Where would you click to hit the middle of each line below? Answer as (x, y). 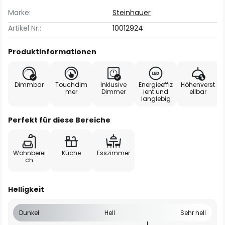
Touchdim (71, 85)
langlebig (156, 99)
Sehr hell (193, 213)
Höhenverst (198, 85)
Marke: (19, 13)
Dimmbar (29, 85)
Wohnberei (29, 153)
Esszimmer (114, 153)
